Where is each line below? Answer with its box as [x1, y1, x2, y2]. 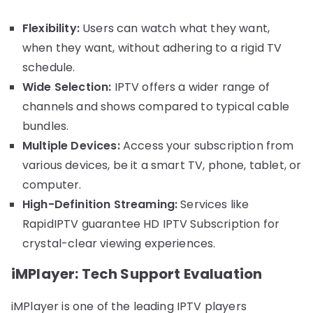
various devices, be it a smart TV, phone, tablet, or [22, 156, 302, 173]
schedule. [22, 59, 75, 75]
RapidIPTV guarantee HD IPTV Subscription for [22, 215, 280, 232]
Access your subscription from [119, 137, 294, 154]
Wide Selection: [22, 78, 112, 95]
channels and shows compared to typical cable [22, 98, 290, 115]
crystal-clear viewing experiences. [22, 235, 216, 252]
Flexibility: [22, 20, 80, 36]
